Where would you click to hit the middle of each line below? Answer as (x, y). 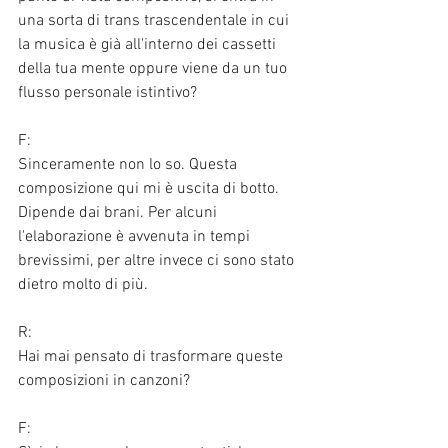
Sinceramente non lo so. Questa (129, 164)
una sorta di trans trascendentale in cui (155, 20)
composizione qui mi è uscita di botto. (150, 188)
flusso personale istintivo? (107, 92)
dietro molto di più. (85, 284)
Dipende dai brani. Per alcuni (119, 212)
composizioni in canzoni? (104, 380)
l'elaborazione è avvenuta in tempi (136, 236)
